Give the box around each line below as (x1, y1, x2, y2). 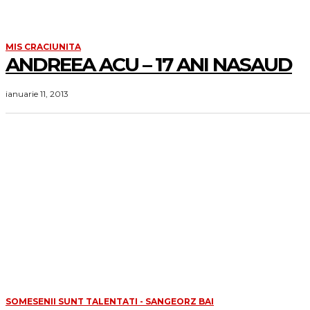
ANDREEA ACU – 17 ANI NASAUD (6, 53, 292, 77)
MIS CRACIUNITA (6, 42, 81, 53)
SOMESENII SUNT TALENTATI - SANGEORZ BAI (6, 296, 214, 307)
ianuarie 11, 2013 (6, 89, 69, 100)
